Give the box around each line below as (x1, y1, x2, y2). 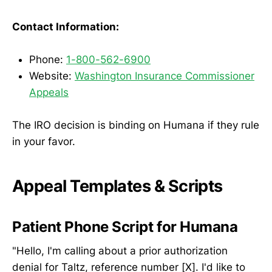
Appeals (29, 86, 69, 98)
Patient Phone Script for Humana (12, 217, 238, 236)
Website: (29, 69, 75, 82)
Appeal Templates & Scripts (12, 175, 223, 196)
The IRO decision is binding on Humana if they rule (12, 119, 259, 132)
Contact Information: (12, 20, 119, 33)
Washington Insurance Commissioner (75, 69, 254, 82)
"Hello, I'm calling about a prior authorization (12, 245, 228, 257)
